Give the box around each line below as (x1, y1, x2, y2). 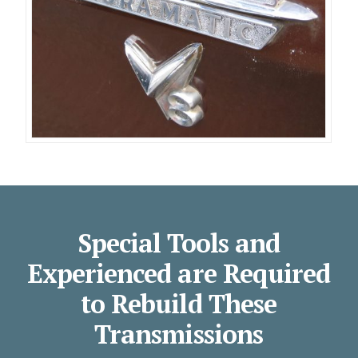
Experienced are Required (27, 256, 330, 290)
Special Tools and (77, 225, 280, 260)
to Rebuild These (81, 286, 276, 320)
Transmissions (94, 316, 263, 351)
